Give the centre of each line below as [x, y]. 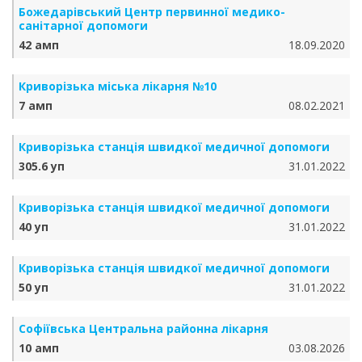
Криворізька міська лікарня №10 [118, 86]
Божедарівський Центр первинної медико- [152, 12]
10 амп [39, 348]
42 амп [39, 45]
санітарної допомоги [83, 25]
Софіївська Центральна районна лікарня [143, 328]
